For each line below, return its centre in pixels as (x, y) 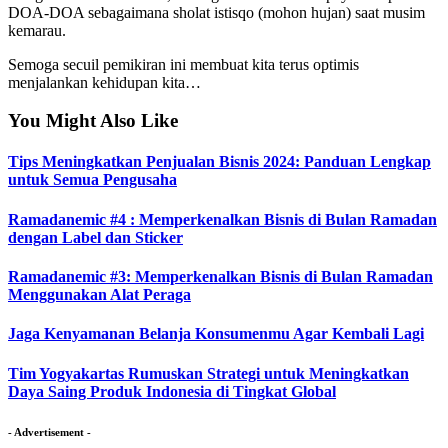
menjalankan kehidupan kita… (104, 82)
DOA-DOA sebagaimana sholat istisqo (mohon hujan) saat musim (216, 12)
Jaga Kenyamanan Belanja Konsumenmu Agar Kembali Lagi (216, 334)
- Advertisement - (49, 431)
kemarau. (37, 30)
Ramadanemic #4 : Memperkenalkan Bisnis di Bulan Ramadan (222, 219)
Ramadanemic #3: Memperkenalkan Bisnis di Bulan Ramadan (220, 277)
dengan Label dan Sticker (95, 237)
